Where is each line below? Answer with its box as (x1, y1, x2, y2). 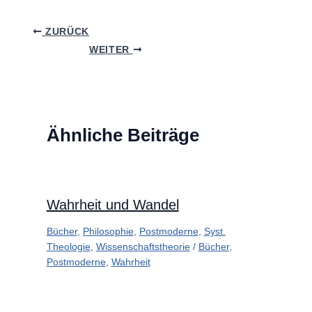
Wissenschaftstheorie (95, 240, 190, 252)
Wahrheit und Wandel (46, 196, 179, 212)
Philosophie (82, 225, 134, 237)
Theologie (46, 240, 91, 252)
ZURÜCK (42, 26, 89, 37)
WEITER (88, 44, 133, 55)
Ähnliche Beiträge (46, 124, 199, 146)
